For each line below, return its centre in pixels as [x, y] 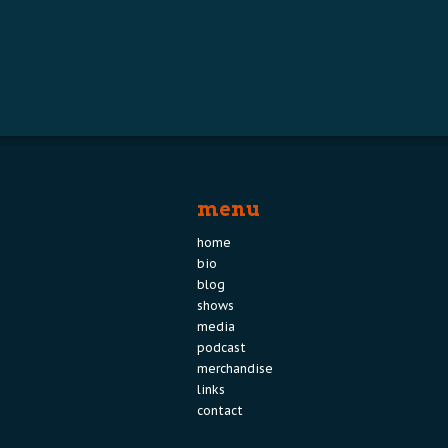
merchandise [235, 368]
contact [220, 410]
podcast [221, 347]
